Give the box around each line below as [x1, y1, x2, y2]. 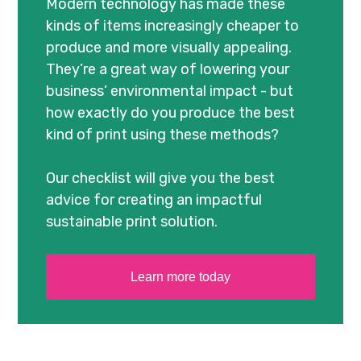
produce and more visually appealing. [46, 39, 293, 57]
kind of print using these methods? [46, 126, 280, 144]
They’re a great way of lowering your [46, 60, 290, 79]
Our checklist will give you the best [46, 169, 276, 188]
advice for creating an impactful [46, 191, 263, 210]
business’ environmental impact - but [46, 82, 294, 101]
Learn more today [131, 269, 230, 284]
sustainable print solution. [46, 213, 218, 231]
